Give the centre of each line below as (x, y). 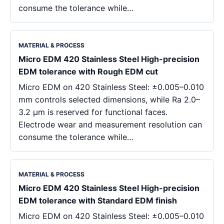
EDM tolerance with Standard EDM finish (98, 200)
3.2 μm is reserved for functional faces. (93, 112)
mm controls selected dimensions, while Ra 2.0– (109, 99)
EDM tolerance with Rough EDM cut (88, 71)
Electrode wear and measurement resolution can (110, 124)
